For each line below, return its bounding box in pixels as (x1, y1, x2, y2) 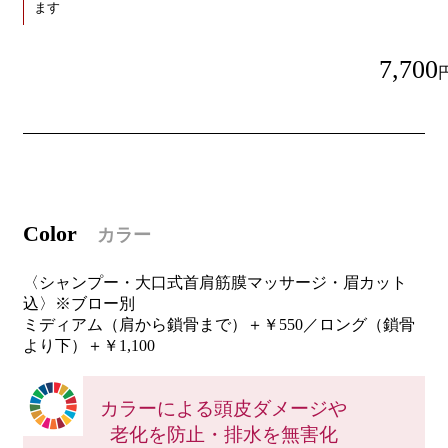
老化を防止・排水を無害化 (109, 423, 338, 445)
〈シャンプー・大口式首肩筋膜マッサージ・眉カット (22, 273, 407, 291)
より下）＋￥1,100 (22, 336, 155, 354)
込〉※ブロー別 (22, 294, 135, 312)
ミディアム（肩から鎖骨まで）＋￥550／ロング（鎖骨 (22, 315, 415, 333)
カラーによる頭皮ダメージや (100, 397, 348, 419)
